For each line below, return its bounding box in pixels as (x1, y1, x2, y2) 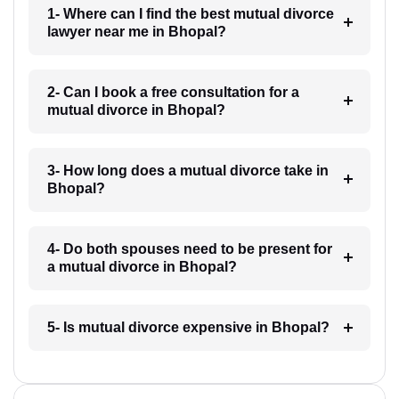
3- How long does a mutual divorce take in (46, 163, 329, 179)
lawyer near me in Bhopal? (46, 24, 226, 40)
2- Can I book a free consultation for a (46, 85, 299, 101)
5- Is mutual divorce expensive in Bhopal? (46, 320, 330, 336)
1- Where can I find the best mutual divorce (46, 6, 334, 22)
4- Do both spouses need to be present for (46, 241, 332, 257)
